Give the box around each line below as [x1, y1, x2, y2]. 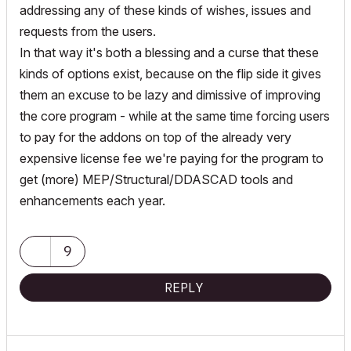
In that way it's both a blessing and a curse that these [20, 44, 319, 60]
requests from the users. [20, 23, 156, 39]
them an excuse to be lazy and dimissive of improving [20, 86, 320, 103]
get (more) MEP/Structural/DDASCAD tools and [20, 171, 293, 187]
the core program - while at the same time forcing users [20, 107, 330, 124]
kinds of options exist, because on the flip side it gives [20, 65, 321, 81]
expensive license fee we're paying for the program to [20, 150, 324, 166]
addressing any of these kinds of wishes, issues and [20, 2, 311, 18]
